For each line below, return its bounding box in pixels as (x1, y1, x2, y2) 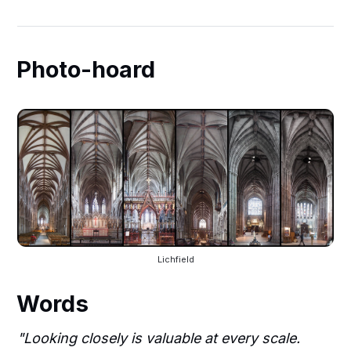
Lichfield (157, 254, 194, 266)
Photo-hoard (16, 56, 156, 84)
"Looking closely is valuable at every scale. (17, 330, 301, 347)
